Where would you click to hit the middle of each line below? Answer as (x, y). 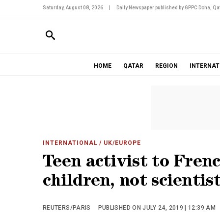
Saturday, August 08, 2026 (73, 8)
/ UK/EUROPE (119, 143)
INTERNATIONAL (70, 143)
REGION (166, 66)
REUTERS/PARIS (67, 208)
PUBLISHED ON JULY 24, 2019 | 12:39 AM (157, 208)
